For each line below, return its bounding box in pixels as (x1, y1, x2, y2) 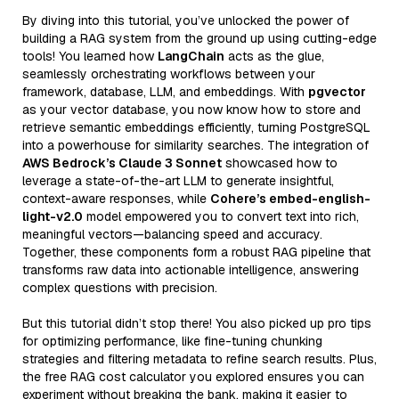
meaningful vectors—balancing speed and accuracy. (22, 225, 322, 242)
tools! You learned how (22, 47, 158, 64)
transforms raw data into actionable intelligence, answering (22, 261, 359, 278)
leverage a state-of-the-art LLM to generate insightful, (22, 172, 334, 189)
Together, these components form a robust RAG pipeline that (22, 243, 370, 260)
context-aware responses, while (22, 190, 210, 207)
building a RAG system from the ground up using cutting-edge (22, 29, 377, 46)
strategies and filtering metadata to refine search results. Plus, (22, 350, 377, 367)
